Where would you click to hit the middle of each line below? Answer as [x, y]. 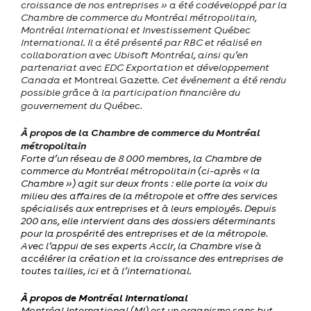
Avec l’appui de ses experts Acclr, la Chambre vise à [141, 245]
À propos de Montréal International [104, 297]
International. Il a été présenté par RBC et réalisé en [141, 42]
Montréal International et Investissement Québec [136, 30]
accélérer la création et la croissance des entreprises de [152, 258]
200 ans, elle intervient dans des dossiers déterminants [148, 220]
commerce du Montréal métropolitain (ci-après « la [141, 170]
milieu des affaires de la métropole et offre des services [149, 195]
